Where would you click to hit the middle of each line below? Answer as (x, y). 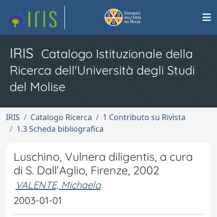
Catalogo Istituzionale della (117, 54)
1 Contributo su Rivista (144, 117)
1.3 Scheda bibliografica (60, 129)
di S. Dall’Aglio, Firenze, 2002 (86, 170)
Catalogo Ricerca (61, 117)
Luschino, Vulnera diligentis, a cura (103, 157)
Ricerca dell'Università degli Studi (102, 70)
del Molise (38, 86)
